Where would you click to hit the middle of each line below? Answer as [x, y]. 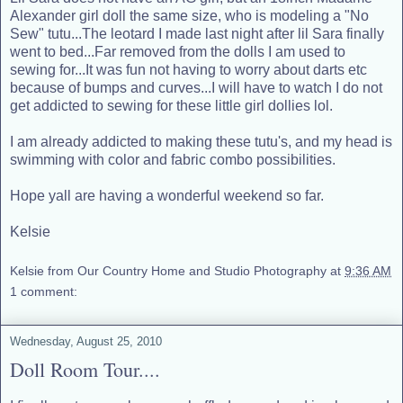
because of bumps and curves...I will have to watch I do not [196, 88]
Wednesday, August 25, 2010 [86, 341]
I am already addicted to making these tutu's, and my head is [201, 142]
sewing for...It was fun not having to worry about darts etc [188, 70]
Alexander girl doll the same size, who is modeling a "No [189, 16]
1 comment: [44, 291]
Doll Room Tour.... [85, 369]
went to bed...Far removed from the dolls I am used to [178, 52]
